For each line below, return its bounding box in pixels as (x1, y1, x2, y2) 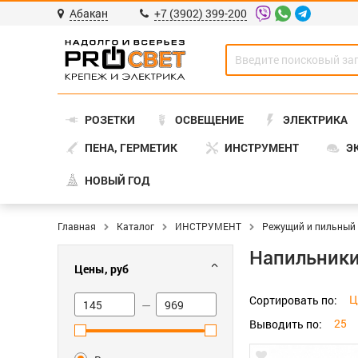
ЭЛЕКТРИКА (283, 112, 348, 127)
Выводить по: (249, 316, 322, 332)
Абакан (70, 6, 108, 21)
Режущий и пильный (262, 220, 356, 233)
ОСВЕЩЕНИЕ (174, 112, 244, 127)
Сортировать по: (249, 292, 337, 308)
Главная (58, 220, 96, 233)
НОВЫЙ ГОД (85, 172, 149, 188)
